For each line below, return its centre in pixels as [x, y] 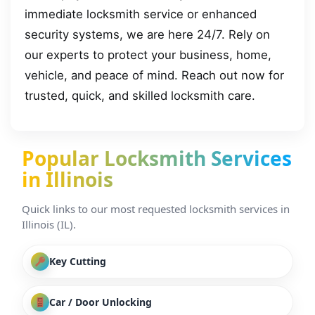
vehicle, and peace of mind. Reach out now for [154, 76]
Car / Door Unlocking [101, 302]
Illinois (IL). [49, 224]
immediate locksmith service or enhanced [141, 14]
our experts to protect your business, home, [148, 55]
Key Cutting [78, 262]
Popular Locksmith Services [157, 158]
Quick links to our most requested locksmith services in [156, 208]
